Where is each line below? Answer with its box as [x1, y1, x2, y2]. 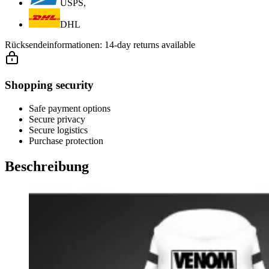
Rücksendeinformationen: [5, 40, 104, 50]
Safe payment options [29, 103, 110, 113]
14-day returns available [104, 40, 195, 50]
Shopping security [5, 79, 94, 92]
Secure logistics [29, 124, 88, 135]
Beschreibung [5, 158, 89, 174]
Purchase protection [29, 135, 103, 146]
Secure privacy [29, 113, 85, 124]
